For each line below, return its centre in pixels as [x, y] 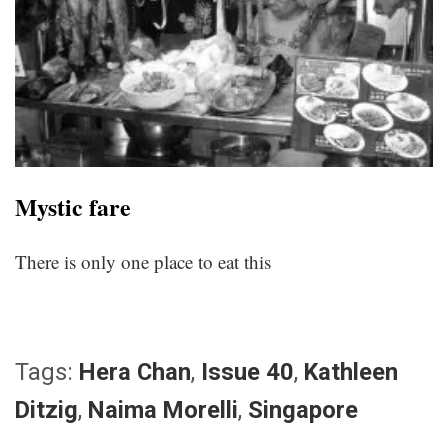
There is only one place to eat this [143, 262]
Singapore [303, 410]
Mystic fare [73, 207]
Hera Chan [135, 372]
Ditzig [46, 410]
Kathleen [351, 372]
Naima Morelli [163, 410]
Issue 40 [247, 372]
